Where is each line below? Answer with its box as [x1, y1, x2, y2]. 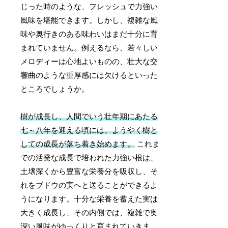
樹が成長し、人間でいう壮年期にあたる [20, 112, 158, 121]
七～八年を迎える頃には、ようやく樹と [20, 126, 158, 135]
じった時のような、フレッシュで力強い [20, 3, 158, 11]
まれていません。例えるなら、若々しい [20, 44, 158, 52]
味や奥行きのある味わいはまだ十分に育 [20, 30, 158, 39]
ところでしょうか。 [20, 85, 90, 94]
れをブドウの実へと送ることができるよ [20, 181, 158, 190]
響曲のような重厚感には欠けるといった [20, 71, 158, 80]
